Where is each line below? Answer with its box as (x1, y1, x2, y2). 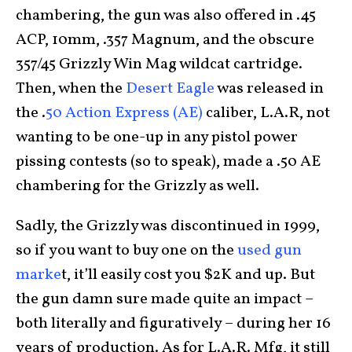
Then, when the (16, 78, 126, 100)
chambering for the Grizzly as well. (16, 175, 262, 197)
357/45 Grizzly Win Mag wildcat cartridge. (16, 53, 302, 75)
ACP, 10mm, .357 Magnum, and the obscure (16, 29, 314, 51)
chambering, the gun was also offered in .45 (16, 5, 316, 27)
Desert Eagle (126, 78, 214, 100)
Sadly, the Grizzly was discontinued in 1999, (16, 215, 320, 237)
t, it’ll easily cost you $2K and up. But (61, 264, 315, 286)
